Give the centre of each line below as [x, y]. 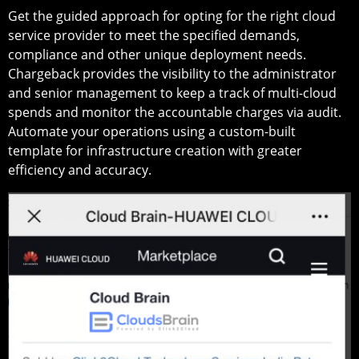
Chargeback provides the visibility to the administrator [172, 73]
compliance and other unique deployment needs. [157, 54]
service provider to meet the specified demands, [154, 35]
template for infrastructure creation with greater [155, 150]
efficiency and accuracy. [80, 169]
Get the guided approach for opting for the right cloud [172, 16]
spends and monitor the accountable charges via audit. [175, 112]
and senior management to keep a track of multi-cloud [172, 93]
